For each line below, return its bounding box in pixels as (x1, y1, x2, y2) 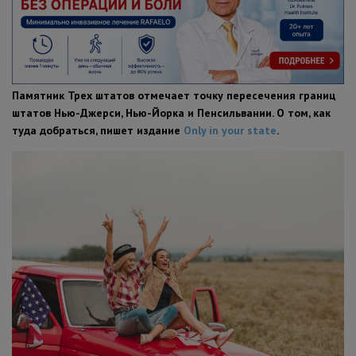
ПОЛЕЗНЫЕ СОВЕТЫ (12, 15, 126, 31)
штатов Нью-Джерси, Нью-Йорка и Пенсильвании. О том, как (12, 105, 331, 120)
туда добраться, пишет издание (12, 122, 184, 137)
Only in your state (184, 122, 277, 137)
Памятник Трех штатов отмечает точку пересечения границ (12, 87, 336, 103)
